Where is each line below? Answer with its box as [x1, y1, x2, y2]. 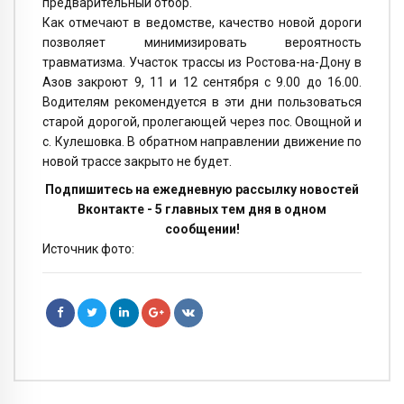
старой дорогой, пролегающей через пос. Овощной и [42, 115, 362, 130]
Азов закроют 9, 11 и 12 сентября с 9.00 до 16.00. [42, 75, 362, 90]
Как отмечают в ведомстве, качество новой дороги [42, 15, 362, 31]
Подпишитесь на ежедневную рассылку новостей [45, 182, 359, 197]
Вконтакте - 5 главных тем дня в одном [78, 202, 326, 217]
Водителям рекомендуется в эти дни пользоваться [42, 95, 362, 110]
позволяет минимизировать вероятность [42, 35, 362, 50]
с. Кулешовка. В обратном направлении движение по [42, 134, 362, 150]
